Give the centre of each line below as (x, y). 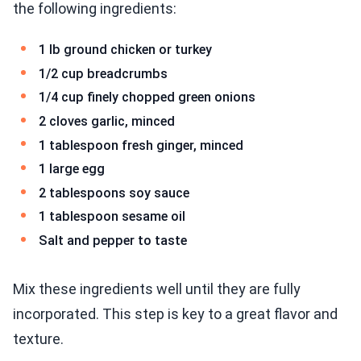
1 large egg (72, 169)
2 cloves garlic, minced (107, 122)
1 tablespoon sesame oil (112, 217)
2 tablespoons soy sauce (114, 193)
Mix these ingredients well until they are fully (157, 288)
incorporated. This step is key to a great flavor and (175, 313)
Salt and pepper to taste (113, 241)
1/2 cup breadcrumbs (103, 73)
